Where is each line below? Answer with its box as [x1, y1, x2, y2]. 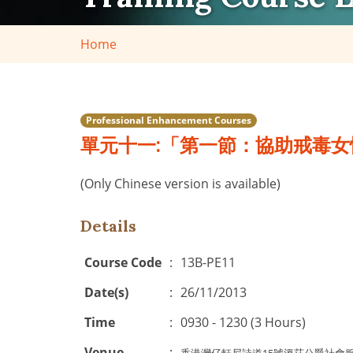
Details [80, 216, 136, 236]
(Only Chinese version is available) [80, 175, 281, 192]
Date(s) [84, 284, 128, 301]
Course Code [84, 254, 162, 271]
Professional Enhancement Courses [86, 113, 251, 127]
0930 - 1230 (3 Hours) [180, 314, 306, 331]
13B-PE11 [180, 254, 236, 271]
